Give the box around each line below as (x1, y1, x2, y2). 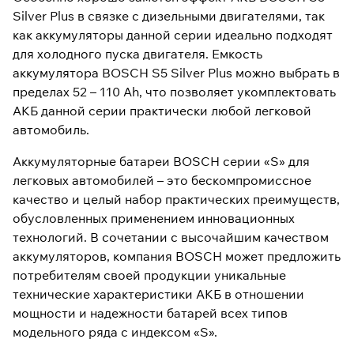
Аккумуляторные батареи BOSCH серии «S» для (13, 153, 310, 170)
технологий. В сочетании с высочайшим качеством (13, 229, 329, 246)
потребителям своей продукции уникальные (13, 267, 286, 284)
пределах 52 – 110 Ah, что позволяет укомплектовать (13, 84, 336, 100)
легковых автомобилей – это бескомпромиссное (13, 172, 311, 189)
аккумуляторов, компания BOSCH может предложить (13, 248, 341, 265)
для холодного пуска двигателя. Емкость (13, 46, 262, 62)
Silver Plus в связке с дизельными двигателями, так (13, 8, 325, 24)
